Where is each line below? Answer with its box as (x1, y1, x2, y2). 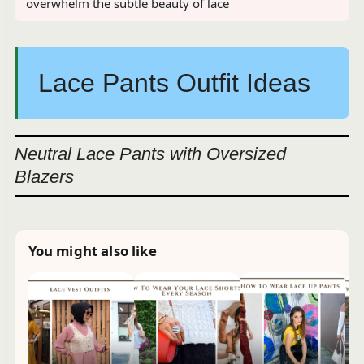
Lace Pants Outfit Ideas (37, 67, 310, 97)
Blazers (14, 166, 74, 187)
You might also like (28, 240, 157, 260)
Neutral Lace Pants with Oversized (14, 143, 286, 164)
